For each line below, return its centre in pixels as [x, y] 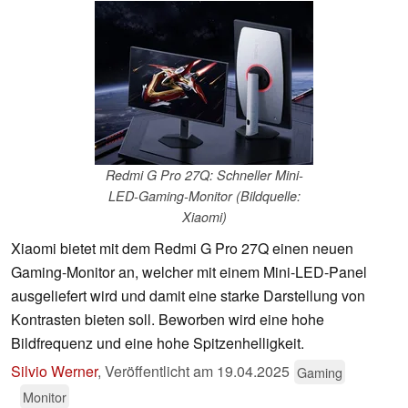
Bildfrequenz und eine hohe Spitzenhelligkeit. [158, 343]
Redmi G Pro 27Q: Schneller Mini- [204, 175]
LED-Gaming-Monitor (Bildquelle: [204, 196]
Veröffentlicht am [161, 372]
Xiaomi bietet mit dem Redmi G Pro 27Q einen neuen [182, 249]
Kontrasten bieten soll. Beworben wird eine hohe [168, 320]
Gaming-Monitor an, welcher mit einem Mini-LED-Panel [189, 272]
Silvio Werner [54, 372]
